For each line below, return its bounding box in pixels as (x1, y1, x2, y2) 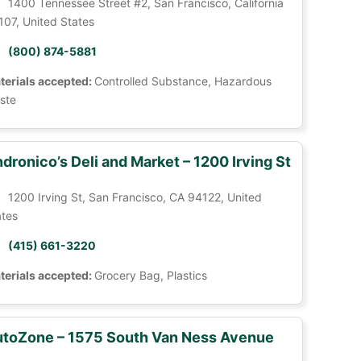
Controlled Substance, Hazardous (93, 74, 272, 88)
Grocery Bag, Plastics (93, 268, 207, 282)
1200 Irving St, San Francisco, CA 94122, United (7, 190, 262, 204)
